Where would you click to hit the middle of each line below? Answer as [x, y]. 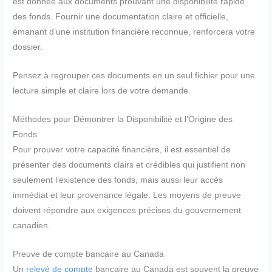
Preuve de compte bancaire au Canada [89, 254]
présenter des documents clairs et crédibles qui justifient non [129, 165]
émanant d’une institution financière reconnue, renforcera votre [134, 32]
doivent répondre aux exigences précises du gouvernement [127, 210]
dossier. [28, 47]
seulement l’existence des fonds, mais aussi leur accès [118, 180]
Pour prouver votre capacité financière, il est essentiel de [122, 149]
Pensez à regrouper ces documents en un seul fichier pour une [134, 76]
